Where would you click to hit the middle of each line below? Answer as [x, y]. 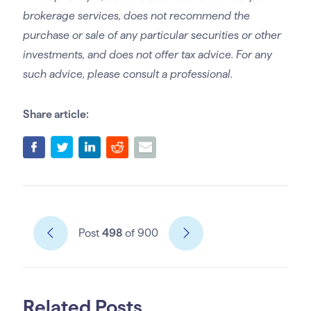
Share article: [56, 114]
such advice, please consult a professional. [127, 74]
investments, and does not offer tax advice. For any [147, 54]
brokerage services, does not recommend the [136, 15]
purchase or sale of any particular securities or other [152, 35]
